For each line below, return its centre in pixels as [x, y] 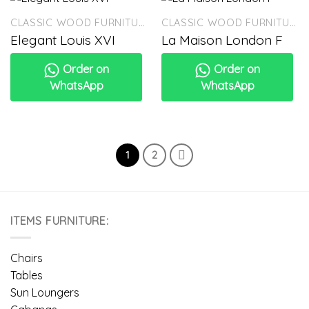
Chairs [27, 258]
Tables [27, 276]
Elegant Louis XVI [62, 40]
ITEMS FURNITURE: [60, 220]
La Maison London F [222, 40]
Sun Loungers [45, 293]
